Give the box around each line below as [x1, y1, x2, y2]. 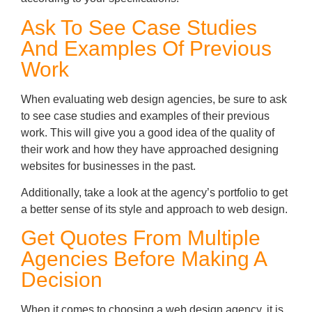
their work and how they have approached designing [21, 143, 279, 155]
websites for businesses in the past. [21, 159, 196, 172]
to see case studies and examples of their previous [21, 109, 270, 122]
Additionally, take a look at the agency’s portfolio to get [21, 187, 288, 199]
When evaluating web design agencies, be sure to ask [21, 93, 287, 105]
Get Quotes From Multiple [21, 226, 260, 250]
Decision [21, 268, 102, 292]
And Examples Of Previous [21, 36, 272, 60]
